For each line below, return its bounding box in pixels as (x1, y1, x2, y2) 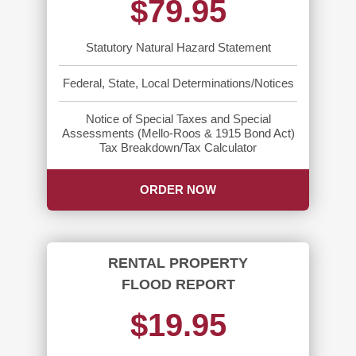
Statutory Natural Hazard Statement (85, 40, 271, 54)
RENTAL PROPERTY (108, 255, 248, 271)
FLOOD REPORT (121, 277, 235, 292)
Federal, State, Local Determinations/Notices (62, 75, 294, 90)
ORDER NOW (140, 183, 216, 196)
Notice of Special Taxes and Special (85, 111, 271, 126)
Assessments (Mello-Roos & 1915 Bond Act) (61, 126, 295, 140)
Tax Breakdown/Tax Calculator (99, 140, 257, 154)
